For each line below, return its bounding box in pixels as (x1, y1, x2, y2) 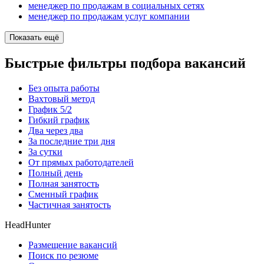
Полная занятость (28, 178, 99, 189)
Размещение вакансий (28, 239, 117, 250)
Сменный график (28, 189, 98, 199)
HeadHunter (5, 219, 51, 230)
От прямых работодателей (28, 157, 134, 167)
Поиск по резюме (28, 250, 98, 260)
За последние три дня (28, 136, 115, 146)
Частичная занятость (28, 199, 111, 210)
